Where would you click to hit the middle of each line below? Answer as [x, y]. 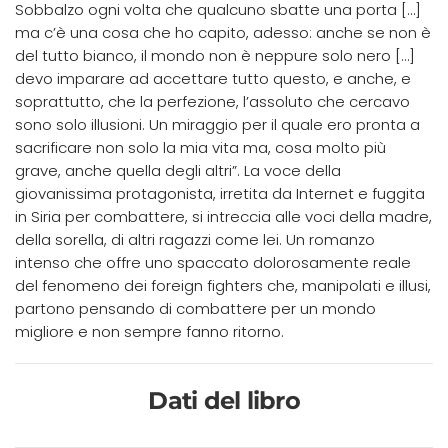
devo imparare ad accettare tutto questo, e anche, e [213, 78]
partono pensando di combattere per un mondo [195, 308]
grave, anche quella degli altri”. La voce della [178, 170]
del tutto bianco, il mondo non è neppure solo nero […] [215, 55]
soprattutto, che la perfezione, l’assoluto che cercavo [212, 101]
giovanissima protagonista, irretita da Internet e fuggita [220, 193]
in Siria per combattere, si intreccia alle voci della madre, [223, 216]
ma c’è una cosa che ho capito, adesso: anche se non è [223, 32]
